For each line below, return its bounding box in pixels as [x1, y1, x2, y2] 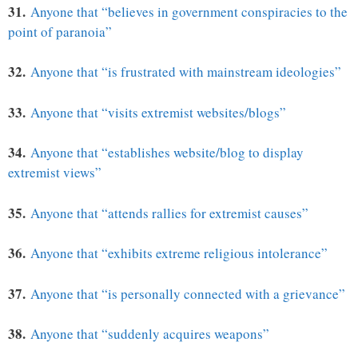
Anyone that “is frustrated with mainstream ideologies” [30, 62, 341, 82]
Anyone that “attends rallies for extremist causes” [30, 203, 308, 222]
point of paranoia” [8, 22, 112, 41]
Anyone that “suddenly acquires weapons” [30, 324, 269, 344]
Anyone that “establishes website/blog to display [30, 143, 304, 162]
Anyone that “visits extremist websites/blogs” [30, 102, 286, 121]
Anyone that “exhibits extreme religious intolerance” [30, 244, 328, 263]
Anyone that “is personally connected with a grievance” [30, 284, 345, 303]
